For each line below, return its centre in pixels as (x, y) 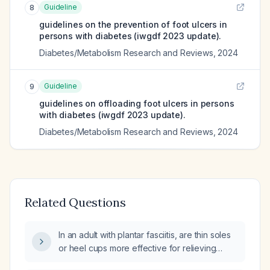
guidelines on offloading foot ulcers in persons (137, 103)
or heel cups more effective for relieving (137, 248)
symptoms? (80, 261)
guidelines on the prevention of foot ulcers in (133, 24)
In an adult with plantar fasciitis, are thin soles (145, 235)
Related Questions (75, 202)
